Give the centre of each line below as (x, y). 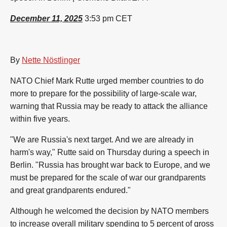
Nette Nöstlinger (51, 60)
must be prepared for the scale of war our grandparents (108, 178)
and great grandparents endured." (70, 190)
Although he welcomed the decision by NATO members (109, 211)
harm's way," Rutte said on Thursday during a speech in (110, 152)
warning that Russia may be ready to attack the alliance (109, 106)
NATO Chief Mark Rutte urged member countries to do (107, 81)
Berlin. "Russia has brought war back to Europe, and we (110, 165)
